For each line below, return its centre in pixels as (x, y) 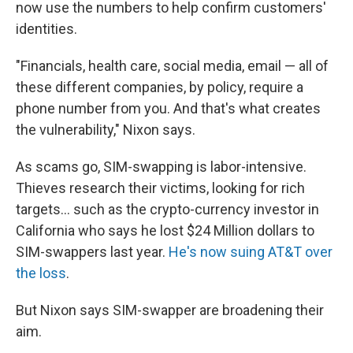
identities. (46, 29)
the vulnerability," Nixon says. (106, 130)
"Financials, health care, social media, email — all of (172, 66)
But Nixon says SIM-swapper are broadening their (170, 310)
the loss (41, 273)
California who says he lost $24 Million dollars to (165, 230)
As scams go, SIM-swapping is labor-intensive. (161, 167)
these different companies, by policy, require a (160, 87)
